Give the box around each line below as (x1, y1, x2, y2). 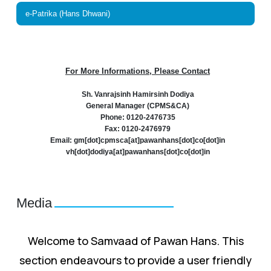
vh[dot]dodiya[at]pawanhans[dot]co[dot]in (65, 147, 210, 156)
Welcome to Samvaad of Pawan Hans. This (27, 233, 244, 248)
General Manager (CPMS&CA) (86, 101, 189, 110)
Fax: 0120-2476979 (105, 124, 171, 133)
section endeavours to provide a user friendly (19, 252, 252, 267)
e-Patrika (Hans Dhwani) (25, 8, 110, 18)
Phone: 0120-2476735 (100, 113, 175, 122)
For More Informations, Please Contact (65, 66, 210, 76)
